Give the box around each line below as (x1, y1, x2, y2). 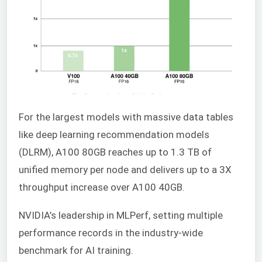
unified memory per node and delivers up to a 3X (19, 163, 232, 175)
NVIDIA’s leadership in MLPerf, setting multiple (19, 209, 223, 222)
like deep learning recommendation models (19, 128, 209, 140)
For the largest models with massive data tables (19, 111, 233, 123)
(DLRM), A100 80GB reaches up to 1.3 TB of (19, 146, 212, 158)
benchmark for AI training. (19, 244, 133, 257)
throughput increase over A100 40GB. (19, 181, 185, 193)
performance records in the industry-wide (19, 227, 203, 239)
